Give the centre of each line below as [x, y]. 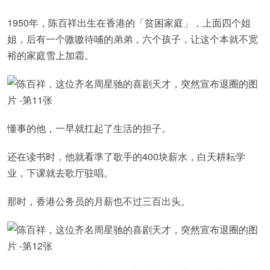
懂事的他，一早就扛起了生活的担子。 [89, 128]
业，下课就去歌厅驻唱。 [60, 173]
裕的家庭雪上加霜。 [51, 55]
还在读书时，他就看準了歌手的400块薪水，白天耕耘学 [126, 156]
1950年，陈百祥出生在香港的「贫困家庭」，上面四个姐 [129, 23]
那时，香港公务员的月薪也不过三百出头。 [99, 201]
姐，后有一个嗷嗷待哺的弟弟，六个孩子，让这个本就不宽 [133, 39]
